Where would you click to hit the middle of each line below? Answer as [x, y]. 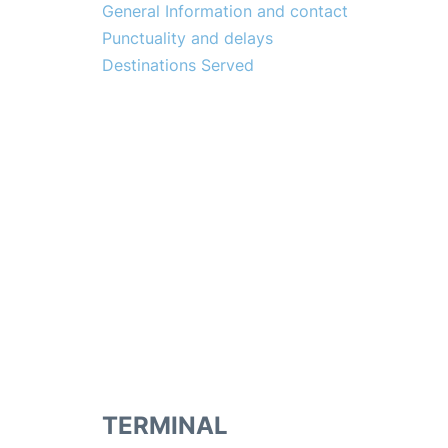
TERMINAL [165, 426]
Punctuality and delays [187, 38]
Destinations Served [178, 65]
